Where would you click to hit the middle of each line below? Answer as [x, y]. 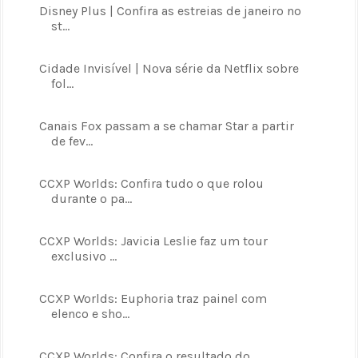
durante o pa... [91, 198]
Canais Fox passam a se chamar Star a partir [166, 125]
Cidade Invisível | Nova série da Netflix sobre [169, 68]
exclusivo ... [84, 256]
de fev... [72, 141]
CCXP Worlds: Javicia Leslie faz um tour [153, 241]
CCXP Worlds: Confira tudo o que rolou [151, 183]
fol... [62, 83]
